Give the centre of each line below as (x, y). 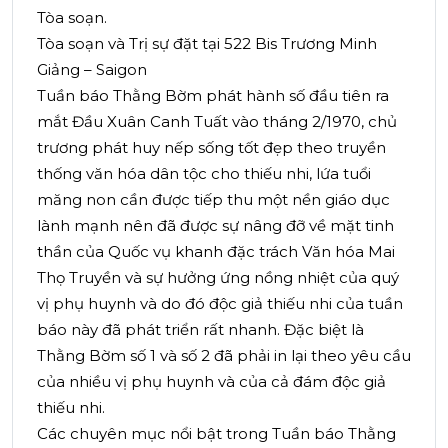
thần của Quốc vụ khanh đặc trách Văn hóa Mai (216, 252)
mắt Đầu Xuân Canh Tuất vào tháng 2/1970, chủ (217, 122)
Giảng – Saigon (94, 70)
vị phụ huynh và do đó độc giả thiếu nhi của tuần (220, 304)
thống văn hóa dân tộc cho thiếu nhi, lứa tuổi (204, 174)
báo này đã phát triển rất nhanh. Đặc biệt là (200, 330)
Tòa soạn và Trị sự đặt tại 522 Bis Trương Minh (207, 44)
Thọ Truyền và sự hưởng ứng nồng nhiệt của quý (218, 278)
